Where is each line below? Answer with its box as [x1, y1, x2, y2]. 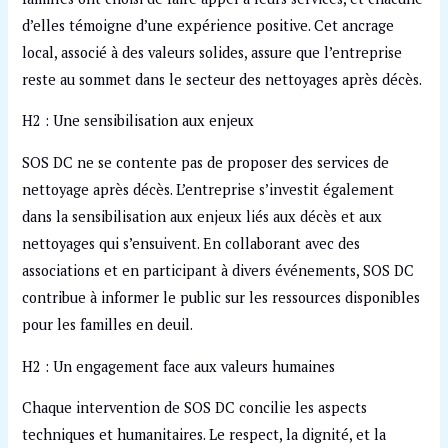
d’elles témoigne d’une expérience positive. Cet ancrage [22, 15, 395, 35]
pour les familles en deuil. [22, 314, 194, 334]
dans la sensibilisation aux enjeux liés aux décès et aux [22, 206, 383, 226]
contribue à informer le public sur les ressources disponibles [22, 287, 421, 307]
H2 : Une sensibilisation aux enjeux [22, 111, 255, 131]
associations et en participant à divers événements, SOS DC [22, 260, 415, 280]
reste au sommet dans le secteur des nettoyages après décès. [22, 69, 423, 89]
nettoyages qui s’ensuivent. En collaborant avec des [22, 233, 361, 253]
